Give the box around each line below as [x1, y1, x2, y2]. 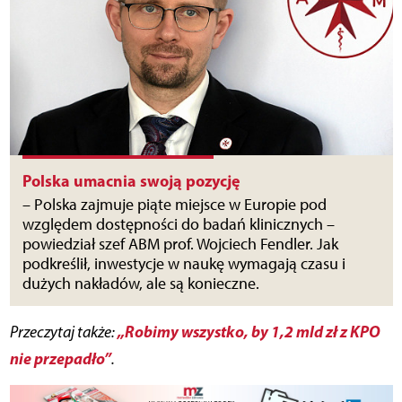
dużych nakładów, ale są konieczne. [22, 273, 259, 293]
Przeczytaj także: [9, 321, 118, 342]
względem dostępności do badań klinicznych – [22, 214, 335, 234]
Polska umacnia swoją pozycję [22, 170, 240, 191]
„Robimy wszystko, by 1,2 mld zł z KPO [117, 320, 380, 342]
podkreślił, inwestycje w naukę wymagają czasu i [22, 253, 345, 274]
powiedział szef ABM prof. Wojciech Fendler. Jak [22, 233, 338, 254]
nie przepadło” [9, 347, 111, 369]
